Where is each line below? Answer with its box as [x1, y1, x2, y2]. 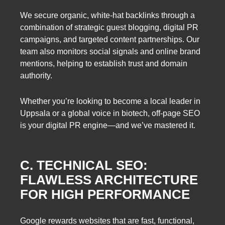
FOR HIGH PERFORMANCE [20, 186, 190, 202]
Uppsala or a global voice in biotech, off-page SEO [20, 109, 200, 118]
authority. [20, 71, 52, 80]
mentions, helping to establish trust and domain [20, 59, 187, 68]
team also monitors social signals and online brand [20, 47, 200, 56]
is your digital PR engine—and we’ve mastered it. [20, 121, 195, 130]
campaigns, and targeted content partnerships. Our [20, 35, 199, 44]
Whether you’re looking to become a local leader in [20, 97, 200, 106]
